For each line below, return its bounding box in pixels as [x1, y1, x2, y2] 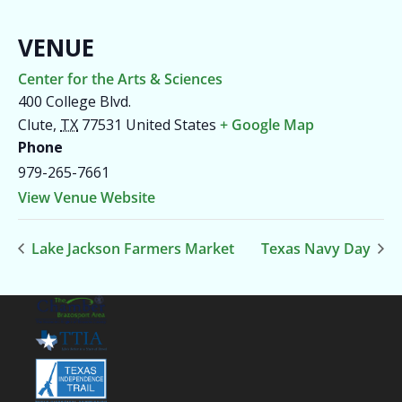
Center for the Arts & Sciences [18, 68, 223, 89]
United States [126, 114, 216, 135]
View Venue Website [18, 187, 155, 207]
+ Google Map [220, 114, 314, 135]
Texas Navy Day [261, 238, 374, 258]
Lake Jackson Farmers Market [28, 238, 234, 258]
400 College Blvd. [18, 91, 131, 111]
